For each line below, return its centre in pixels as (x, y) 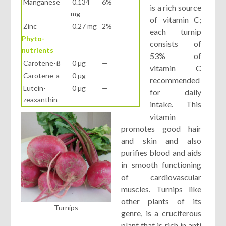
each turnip (176, 31)
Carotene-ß (41, 63)
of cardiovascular (161, 177)
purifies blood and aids (161, 152)
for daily (176, 92)
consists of (176, 43)
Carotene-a (41, 75)
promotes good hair (161, 128)
